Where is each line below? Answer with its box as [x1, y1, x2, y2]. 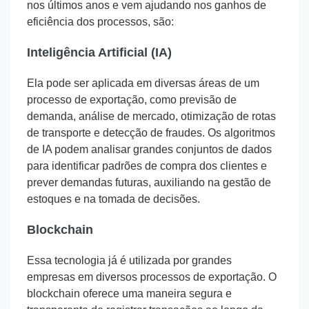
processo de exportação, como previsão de [27, 94, 237, 106]
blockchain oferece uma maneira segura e [27, 288, 232, 300]
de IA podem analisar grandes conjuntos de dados [27, 143, 272, 156]
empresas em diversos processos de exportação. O [27, 271, 277, 283]
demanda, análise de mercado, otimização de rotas [27, 110, 276, 123]
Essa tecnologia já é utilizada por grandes [27, 255, 232, 267]
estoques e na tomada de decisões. [27, 193, 200, 206]
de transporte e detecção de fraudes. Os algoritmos [27, 127, 275, 139]
